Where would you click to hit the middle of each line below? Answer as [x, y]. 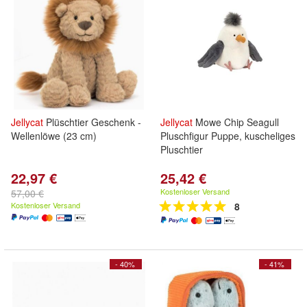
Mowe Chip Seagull [236, 122]
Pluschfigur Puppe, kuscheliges [228, 136]
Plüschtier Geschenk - [92, 122]
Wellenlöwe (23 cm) [54, 136]
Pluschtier [182, 149]
